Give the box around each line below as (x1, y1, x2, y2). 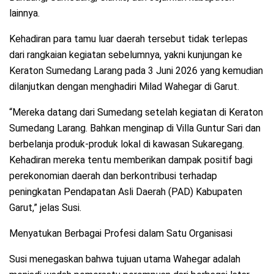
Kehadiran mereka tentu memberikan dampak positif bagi (9, 154, 253, 166)
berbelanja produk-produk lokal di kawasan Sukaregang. (9, 138, 244, 150)
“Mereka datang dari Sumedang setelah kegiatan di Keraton (9, 106, 263, 119)
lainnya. (9, 7, 40, 20)
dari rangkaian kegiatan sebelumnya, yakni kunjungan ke (9, 49, 242, 61)
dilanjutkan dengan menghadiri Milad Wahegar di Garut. (9, 81, 239, 93)
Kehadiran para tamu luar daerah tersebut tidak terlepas (9, 33, 248, 45)
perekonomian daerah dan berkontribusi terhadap (9, 170, 217, 182)
